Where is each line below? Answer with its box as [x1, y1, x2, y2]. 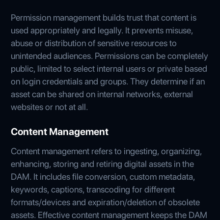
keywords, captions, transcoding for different [11, 184, 175, 194]
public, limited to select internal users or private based [11, 63, 208, 74]
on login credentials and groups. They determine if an [11, 76, 205, 86]
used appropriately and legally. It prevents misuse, [11, 25, 193, 35]
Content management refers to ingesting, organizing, [11, 145, 202, 156]
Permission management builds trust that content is [11, 12, 197, 23]
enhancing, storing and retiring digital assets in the [11, 158, 194, 169]
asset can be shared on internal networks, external [11, 88, 193, 99]
